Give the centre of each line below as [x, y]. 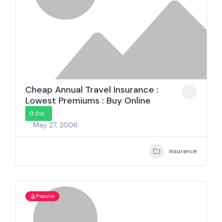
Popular [46, 196]
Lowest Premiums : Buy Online [88, 101]
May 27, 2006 [55, 125]
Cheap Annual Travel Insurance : [92, 90]
